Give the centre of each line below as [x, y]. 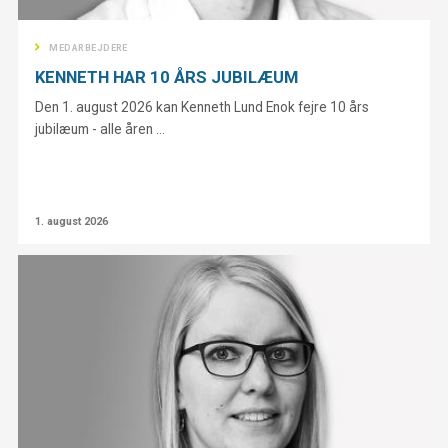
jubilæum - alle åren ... [100, 128]
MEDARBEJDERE [88, 47]
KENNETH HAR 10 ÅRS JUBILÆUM [167, 77]
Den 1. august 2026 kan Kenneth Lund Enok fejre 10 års [202, 106]
